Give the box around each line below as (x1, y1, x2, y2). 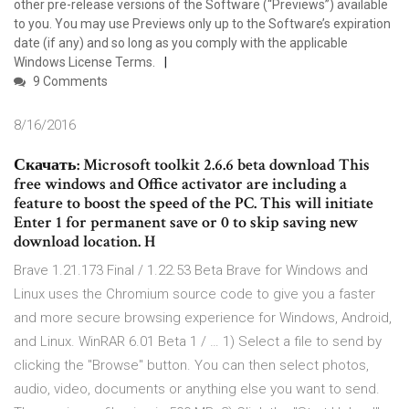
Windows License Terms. (14, 55, 155, 70)
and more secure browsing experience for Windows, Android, (14, 309, 392, 327)
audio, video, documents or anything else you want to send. (14, 381, 380, 398)
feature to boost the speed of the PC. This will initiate (14, 193, 373, 215)
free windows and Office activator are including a (14, 173, 347, 195)
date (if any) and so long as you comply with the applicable (14, 36, 348, 51)
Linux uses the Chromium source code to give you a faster (14, 286, 375, 303)
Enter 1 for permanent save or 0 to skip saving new (14, 212, 358, 234)
